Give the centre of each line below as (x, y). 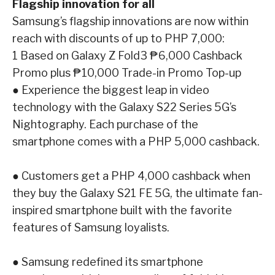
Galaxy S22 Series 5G (174, 107)
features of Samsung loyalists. (91, 227)
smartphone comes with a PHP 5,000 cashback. (136, 141)
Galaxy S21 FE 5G (125, 193)
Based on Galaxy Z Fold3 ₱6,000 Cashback (131, 55)
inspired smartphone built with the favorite (122, 210)
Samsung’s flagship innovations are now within (130, 21)
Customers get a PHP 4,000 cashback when (136, 176)
